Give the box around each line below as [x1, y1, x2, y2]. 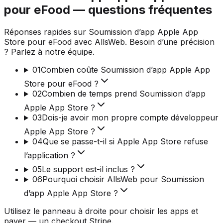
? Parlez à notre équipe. [4, 47, 95, 57]
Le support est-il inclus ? [41, 164, 135, 175]
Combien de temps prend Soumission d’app [41, 89, 206, 99]
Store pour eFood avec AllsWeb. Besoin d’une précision [4, 37, 215, 47]
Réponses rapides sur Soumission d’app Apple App [4, 27, 198, 37]
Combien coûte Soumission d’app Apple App [40, 65, 210, 75]
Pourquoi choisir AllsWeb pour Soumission [42, 174, 204, 185]
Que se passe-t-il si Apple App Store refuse [42, 136, 208, 147]
